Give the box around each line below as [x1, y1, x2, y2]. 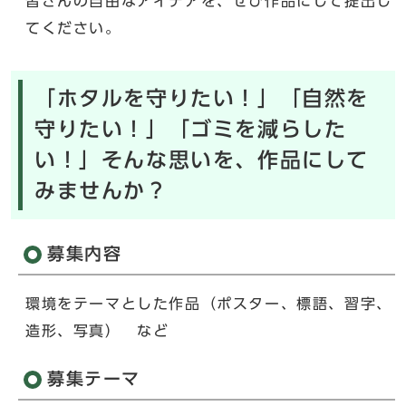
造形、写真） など [25, 323, 169, 338]
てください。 [25, 20, 121, 35]
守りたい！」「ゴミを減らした [34, 118, 347, 140]
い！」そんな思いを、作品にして [34, 149, 369, 170]
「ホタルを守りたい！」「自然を [34, 87, 370, 109]
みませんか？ [34, 179, 169, 201]
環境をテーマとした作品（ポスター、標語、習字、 [25, 295, 392, 311]
